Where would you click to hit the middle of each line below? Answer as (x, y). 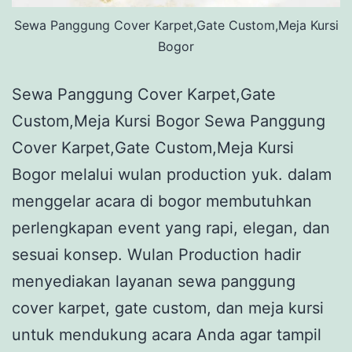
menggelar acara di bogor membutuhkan (162, 202)
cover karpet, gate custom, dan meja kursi (168, 308)
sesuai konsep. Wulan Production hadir (156, 255)
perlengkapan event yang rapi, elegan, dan (171, 228)
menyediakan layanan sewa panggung (154, 282)
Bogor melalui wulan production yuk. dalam (172, 175)
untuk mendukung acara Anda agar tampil (167, 335)
